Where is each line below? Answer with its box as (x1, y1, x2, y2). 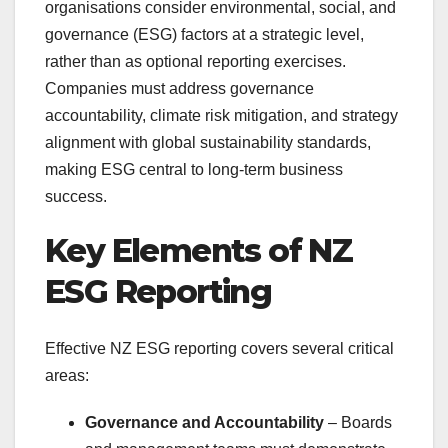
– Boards (324, 413, 392, 431)
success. (45, 188, 107, 206)
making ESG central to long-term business (45, 161, 343, 179)
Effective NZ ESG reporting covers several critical (45, 339, 394, 357)
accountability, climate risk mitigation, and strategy (45, 107, 398, 125)
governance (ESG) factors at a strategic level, (45, 26, 364, 44)
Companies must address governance (45, 80, 314, 98)
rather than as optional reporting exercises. (45, 53, 346, 71)
